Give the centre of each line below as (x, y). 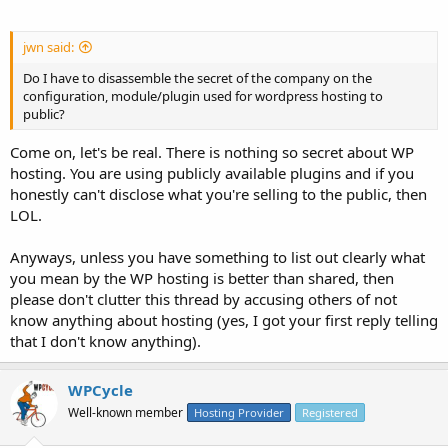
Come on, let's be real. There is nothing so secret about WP (212, 151)
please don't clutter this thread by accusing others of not (203, 298)
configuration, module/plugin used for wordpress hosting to (203, 96)
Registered (330, 412)
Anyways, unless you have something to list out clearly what (217, 256)
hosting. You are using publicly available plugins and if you (212, 172)
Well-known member (125, 412)
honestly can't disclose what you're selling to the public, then (218, 193)
